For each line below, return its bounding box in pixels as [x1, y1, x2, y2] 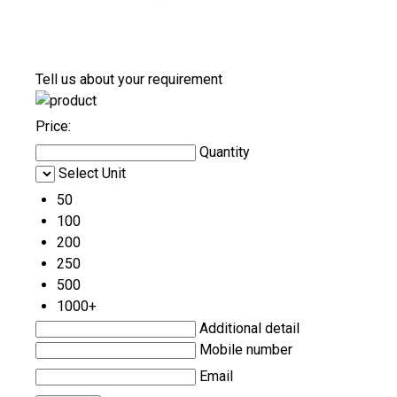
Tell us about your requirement [35, 71, 222, 89]
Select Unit [58, 165, 126, 183]
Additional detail [199, 320, 300, 338]
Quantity [199, 144, 250, 161]
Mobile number [199, 341, 292, 359]
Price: [35, 118, 71, 136]
